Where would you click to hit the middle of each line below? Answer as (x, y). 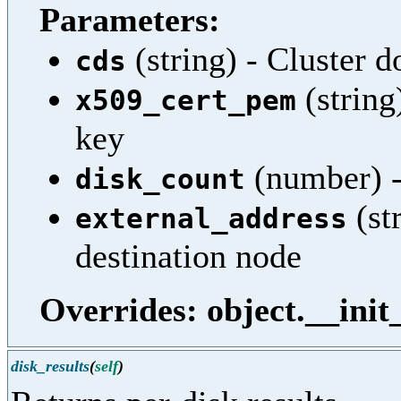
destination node (188, 256)
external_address (211, 219)
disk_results (50, 367)
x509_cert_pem (186, 101)
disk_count (160, 179)
